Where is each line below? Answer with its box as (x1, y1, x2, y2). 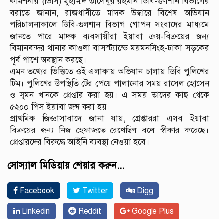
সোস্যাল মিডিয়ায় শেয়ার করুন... (7, 159, 124, 172)
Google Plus (130, 206, 174, 216)
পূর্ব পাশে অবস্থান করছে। (10, 54, 87, 65)
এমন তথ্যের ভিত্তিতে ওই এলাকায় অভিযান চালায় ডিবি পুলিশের (10, 66, 209, 77)
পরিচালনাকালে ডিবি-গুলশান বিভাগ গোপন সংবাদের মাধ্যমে (10, 19, 209, 30)
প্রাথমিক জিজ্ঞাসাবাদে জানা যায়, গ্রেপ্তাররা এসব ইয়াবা (10, 113, 209, 124)
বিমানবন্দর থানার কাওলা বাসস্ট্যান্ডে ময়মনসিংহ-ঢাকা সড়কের (10, 43, 209, 53)
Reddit (76, 206, 101, 216)
